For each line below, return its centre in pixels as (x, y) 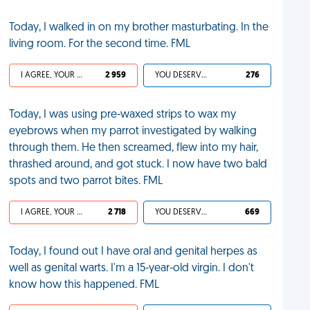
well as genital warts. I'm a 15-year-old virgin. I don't (132, 268)
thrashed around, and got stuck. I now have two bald (138, 165)
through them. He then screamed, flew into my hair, (134, 148)
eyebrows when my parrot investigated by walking (133, 131)
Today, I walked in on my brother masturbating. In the (139, 28)
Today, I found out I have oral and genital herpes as (134, 252)
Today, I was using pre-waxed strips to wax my (123, 115)
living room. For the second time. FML (100, 44)
